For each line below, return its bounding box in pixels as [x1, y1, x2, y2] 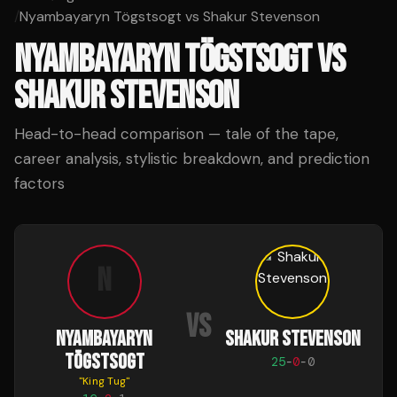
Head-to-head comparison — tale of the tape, [14, 124, 339, 144]
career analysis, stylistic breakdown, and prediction [14, 149, 370, 168]
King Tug [82, 374, 127, 388]
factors [14, 174, 65, 193]
